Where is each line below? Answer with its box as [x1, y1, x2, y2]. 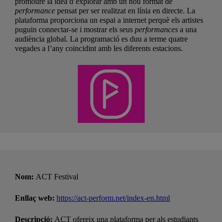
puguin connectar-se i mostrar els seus [15, 25, 135, 34]
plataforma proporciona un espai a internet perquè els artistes [15, 15, 203, 24]
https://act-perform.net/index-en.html [56, 193, 170, 202]
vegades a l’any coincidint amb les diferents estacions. [15, 44, 183, 53]
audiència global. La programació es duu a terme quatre [15, 34, 188, 43]
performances [135, 25, 178, 34]
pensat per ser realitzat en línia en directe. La [55, 6, 195, 15]
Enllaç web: [15, 193, 56, 202]
